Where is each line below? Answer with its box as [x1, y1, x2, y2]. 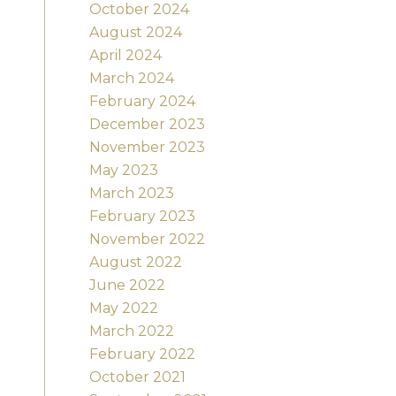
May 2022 [88, 300, 158, 317]
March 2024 [88, 70, 174, 88]
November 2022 [88, 231, 205, 248]
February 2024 [88, 93, 195, 110]
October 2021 [88, 369, 186, 386]
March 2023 [88, 185, 174, 202]
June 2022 [88, 277, 165, 294]
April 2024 [88, 47, 162, 65]
